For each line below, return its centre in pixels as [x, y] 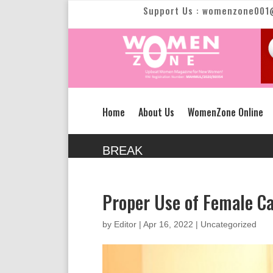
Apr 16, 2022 [168, 224]
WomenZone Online [225, 112]
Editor [125, 224]
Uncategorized [229, 224]
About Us [156, 112]
